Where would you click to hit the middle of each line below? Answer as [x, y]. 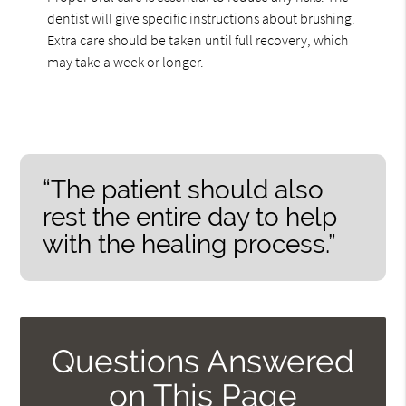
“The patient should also [184, 189]
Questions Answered [203, 361]
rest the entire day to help [190, 217]
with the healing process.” [190, 244]
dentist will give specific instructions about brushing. [202, 18]
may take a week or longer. [126, 61]
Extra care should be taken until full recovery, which [198, 39]
